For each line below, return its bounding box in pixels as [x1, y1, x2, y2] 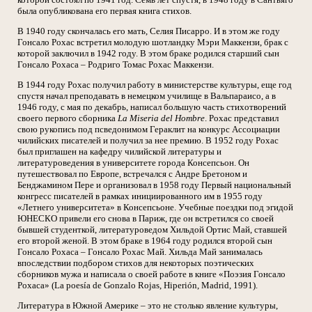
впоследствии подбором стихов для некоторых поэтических [17, 258, 254, 268]
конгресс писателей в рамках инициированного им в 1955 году [17, 191, 263, 201]
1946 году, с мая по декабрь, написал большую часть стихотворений [17, 102, 286, 112]
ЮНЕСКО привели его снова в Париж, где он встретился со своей [17, 213, 274, 224]
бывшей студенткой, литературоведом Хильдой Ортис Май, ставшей [17, 224, 287, 235]
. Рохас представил [205, 113, 279, 123]
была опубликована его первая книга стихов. [17, 6, 192, 16]
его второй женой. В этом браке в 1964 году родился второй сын [17, 235, 272, 246]
